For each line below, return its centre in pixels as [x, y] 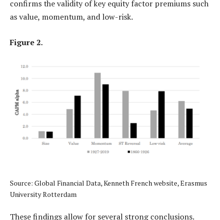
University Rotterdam [43, 194]
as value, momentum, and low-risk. [71, 17]
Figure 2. [26, 42]
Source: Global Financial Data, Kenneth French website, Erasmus [109, 183]
